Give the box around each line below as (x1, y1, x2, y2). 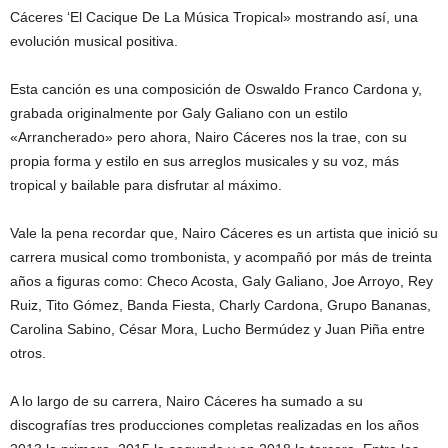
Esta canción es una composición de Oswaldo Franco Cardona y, (10, 80, 422, 97)
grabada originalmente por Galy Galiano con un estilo (10, 104, 348, 121)
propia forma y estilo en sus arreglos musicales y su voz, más (10, 152, 399, 169)
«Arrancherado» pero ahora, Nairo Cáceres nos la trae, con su (10, 128, 407, 145)
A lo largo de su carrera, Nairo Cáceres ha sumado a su (10, 392, 363, 409)
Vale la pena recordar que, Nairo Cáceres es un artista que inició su (10, 224, 438, 241)
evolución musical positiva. (10, 32, 178, 49)
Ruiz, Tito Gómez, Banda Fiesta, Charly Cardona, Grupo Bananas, (10, 296, 431, 313)
